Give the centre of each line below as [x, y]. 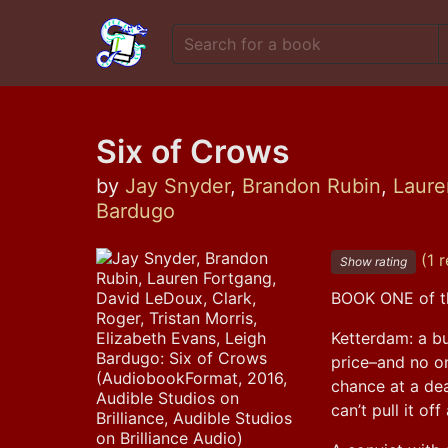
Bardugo [135, 211]
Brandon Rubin [311, 186]
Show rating [374, 261]
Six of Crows [193, 151]
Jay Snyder [177, 186]
